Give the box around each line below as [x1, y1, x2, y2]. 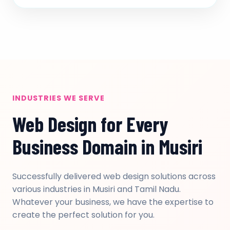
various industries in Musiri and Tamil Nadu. [12, 183, 181, 195]
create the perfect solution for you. [12, 209, 155, 221]
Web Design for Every [12, 111, 168, 136]
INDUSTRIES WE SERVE [12, 93, 105, 103]
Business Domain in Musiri [12, 134, 202, 159]
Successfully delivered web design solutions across [12, 170, 216, 182]
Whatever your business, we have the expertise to [12, 196, 214, 208]
